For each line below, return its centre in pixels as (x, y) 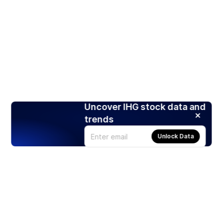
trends (99, 119)
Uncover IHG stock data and (145, 107)
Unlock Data (176, 136)
